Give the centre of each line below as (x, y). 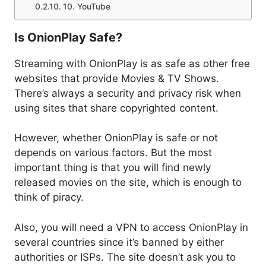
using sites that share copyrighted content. (116, 108)
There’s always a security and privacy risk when (128, 93)
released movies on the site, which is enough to (128, 183)
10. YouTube (86, 6)
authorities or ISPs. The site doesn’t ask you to (125, 257)
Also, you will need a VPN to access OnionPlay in (131, 227)
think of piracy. (49, 197)
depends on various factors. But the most (113, 153)
